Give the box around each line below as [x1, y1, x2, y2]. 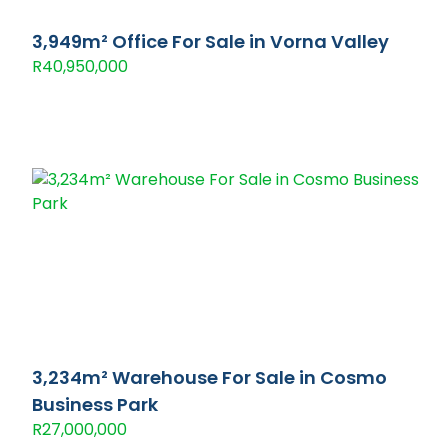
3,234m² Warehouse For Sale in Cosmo [32, 365, 387, 390]
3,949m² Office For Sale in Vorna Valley [32, 29, 389, 54]
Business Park [32, 392, 158, 417]
